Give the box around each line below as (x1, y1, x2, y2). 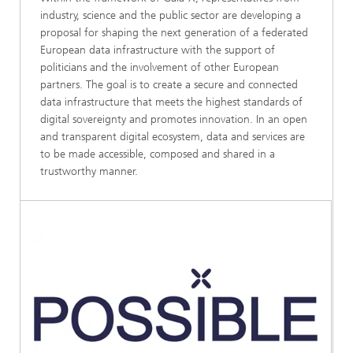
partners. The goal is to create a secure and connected (40, 78, 298, 91)
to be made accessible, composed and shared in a (40, 147, 275, 161)
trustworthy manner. (40, 165, 138, 178)
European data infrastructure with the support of (40, 43, 275, 57)
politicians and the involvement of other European (40, 61, 279, 74)
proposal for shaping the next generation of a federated (40, 26, 308, 39)
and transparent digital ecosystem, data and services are (40, 130, 305, 143)
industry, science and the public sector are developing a (40, 9, 301, 22)
